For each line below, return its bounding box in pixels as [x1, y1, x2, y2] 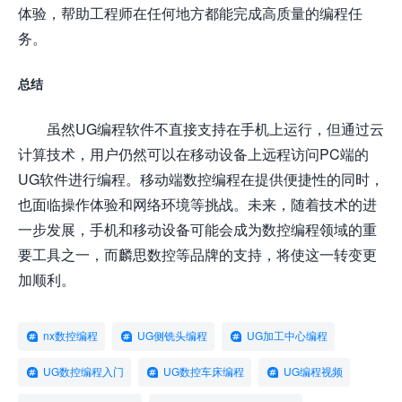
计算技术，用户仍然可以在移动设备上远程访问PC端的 [18, 144, 369, 162]
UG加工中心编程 [247, 328, 328, 343]
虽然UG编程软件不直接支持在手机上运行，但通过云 [47, 119, 384, 137]
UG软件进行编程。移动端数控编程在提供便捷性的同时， [18, 170, 384, 188]
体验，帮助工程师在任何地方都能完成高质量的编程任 [18, 4, 363, 22]
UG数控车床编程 [163, 364, 244, 379]
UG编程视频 [284, 364, 343, 379]
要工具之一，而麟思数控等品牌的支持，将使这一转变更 [18, 245, 377, 263]
